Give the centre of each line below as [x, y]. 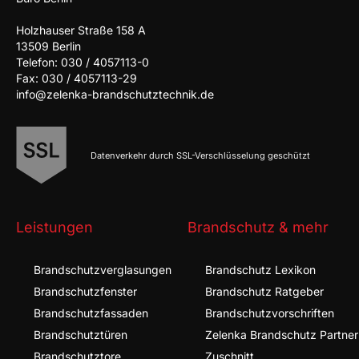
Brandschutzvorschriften [270, 313]
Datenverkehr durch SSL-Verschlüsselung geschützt [201, 155]
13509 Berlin [48, 46]
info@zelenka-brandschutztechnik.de [115, 94]
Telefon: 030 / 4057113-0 [83, 62]
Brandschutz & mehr [258, 227]
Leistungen [54, 227]
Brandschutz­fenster [85, 291]
